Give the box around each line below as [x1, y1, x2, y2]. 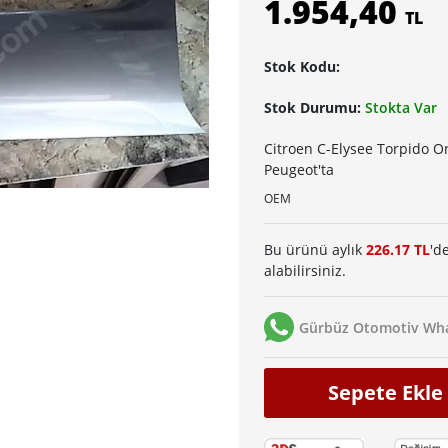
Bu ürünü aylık [264, 240, 366, 260]
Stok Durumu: [264, 98, 365, 118]
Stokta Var [365, 98, 437, 118]
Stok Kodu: [264, 57, 340, 77]
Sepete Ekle [328, 379, 443, 407]
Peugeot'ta [264, 160, 334, 180]
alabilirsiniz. [264, 261, 346, 281]
